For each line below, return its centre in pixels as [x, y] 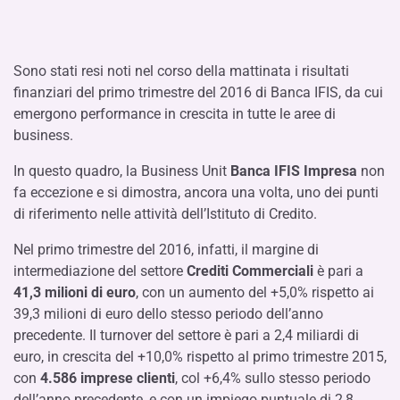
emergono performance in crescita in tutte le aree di [175, 113]
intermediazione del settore [100, 271]
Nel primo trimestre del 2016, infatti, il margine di [166, 249]
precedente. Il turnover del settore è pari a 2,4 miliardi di [186, 335]
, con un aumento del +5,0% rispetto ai [255, 292]
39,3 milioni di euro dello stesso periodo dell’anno [168, 313]
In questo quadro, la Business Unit [122, 171]
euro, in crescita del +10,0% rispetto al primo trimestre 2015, [200, 356]
